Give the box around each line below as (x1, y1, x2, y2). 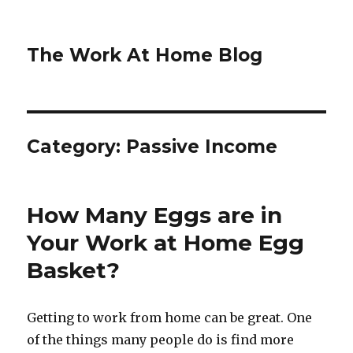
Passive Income (126, 136, 278, 158)
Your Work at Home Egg (27, 229, 305, 256)
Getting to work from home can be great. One (27, 310, 313, 325)
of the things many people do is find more (27, 332, 295, 347)
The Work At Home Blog (27, 44, 263, 66)
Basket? (27, 257, 121, 284)
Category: (27, 136, 127, 158)
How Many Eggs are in (27, 202, 283, 229)
